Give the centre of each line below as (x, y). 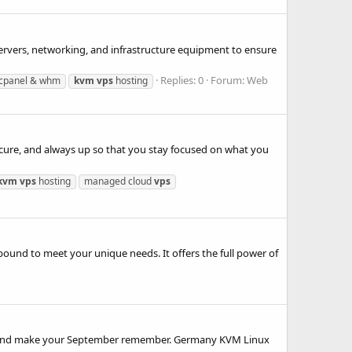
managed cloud (119, 181)
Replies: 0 (182, 80)
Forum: (229, 80)
